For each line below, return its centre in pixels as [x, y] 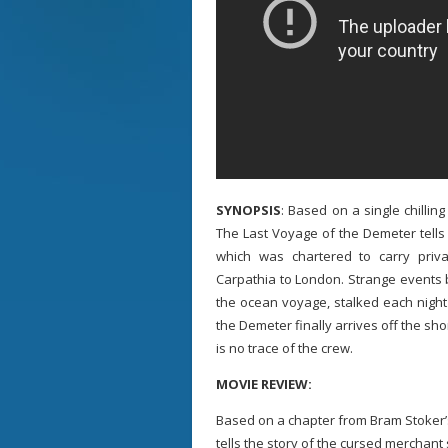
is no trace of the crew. [286, 348]
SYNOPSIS [248, 210]
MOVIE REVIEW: [264, 384]
